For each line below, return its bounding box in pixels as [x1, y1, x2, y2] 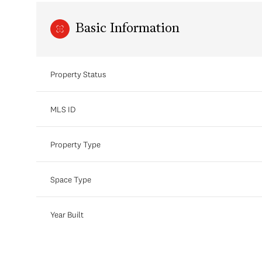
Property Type [50, 139, 101, 150]
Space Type [50, 174, 91, 185]
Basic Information [75, 22, 180, 36]
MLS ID [50, 104, 75, 115]
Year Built [50, 209, 84, 220]
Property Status [50, 68, 106, 80]
